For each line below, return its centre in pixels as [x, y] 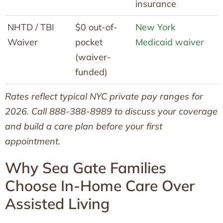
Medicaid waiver [170, 42]
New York [155, 27]
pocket [89, 42]
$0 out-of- [96, 27]
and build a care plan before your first [84, 126]
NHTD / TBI [31, 27]
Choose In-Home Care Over [100, 185]
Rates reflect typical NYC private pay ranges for [104, 96]
